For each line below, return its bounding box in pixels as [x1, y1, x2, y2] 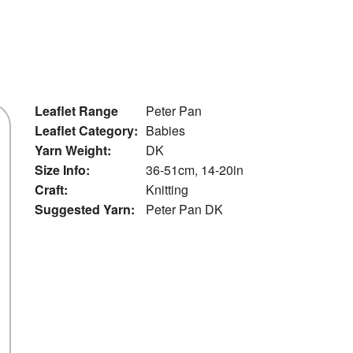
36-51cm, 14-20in [146, 160, 243, 179]
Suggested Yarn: [35, 199, 135, 218]
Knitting [146, 180, 188, 199]
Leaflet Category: [35, 121, 138, 139]
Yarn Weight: [35, 140, 111, 159]
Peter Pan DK [146, 199, 223, 218]
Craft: [35, 180, 68, 199]
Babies [146, 121, 185, 139]
